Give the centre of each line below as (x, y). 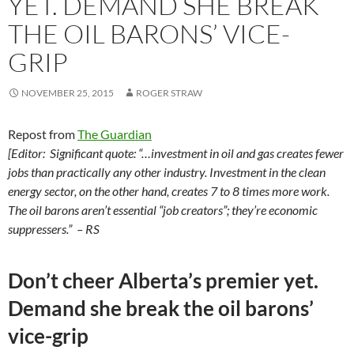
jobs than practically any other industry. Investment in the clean (167, 171)
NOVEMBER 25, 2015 (68, 92)
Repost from (43, 134)
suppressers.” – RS (54, 228)
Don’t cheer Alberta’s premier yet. (163, 280)
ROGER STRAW (169, 92)
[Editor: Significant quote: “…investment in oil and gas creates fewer (176, 153)
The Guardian (115, 134)
